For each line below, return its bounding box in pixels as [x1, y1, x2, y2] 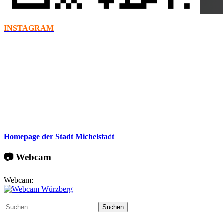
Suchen [3, 201, 27, 210]
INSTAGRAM [4, 23, 54, 32]
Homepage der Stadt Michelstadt [4, 132, 114, 141]
